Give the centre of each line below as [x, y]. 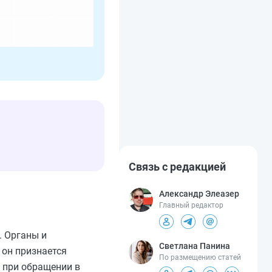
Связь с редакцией [177, 167]
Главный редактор [191, 206]
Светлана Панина [195, 246]
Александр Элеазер [199, 194]
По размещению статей [200, 258]
